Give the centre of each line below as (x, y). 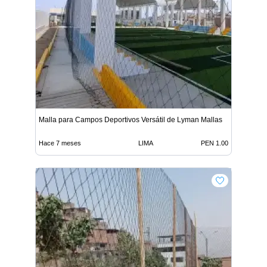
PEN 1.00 (215, 143)
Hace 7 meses (60, 143)
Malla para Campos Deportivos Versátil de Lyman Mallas (131, 119)
